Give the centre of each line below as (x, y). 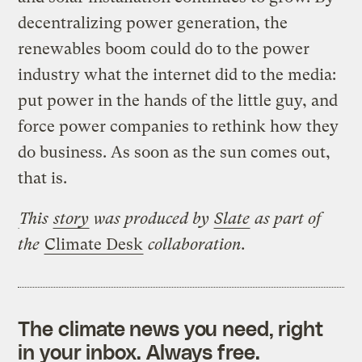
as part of (288, 218)
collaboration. (195, 244)
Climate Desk (94, 244)
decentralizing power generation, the (153, 23)
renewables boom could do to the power (164, 48)
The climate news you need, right (171, 328)
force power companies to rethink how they (179, 126)
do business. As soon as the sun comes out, (175, 152)
